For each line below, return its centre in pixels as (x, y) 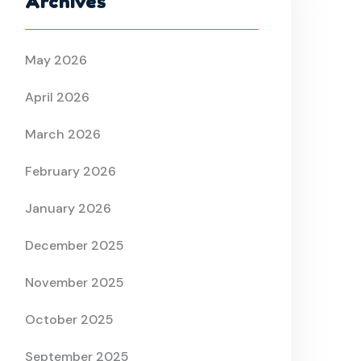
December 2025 (75, 246)
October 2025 (69, 320)
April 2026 (57, 98)
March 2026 (63, 135)
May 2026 (56, 60)
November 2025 (75, 283)
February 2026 (71, 172)
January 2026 (68, 209)
